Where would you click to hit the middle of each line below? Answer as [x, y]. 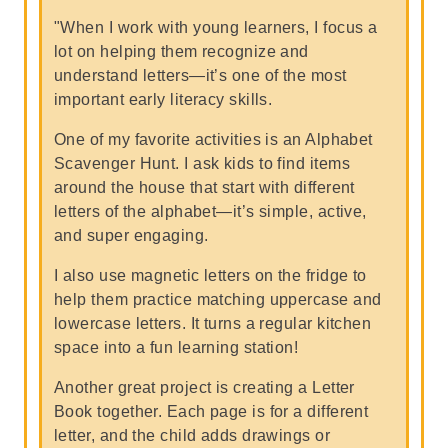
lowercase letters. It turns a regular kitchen [213, 323]
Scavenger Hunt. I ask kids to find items [202, 163]
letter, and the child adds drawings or [192, 435]
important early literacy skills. [163, 99]
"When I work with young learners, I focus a [216, 27]
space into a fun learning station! [176, 347]
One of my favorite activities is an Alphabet [213, 139]
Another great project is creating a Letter [204, 387]
